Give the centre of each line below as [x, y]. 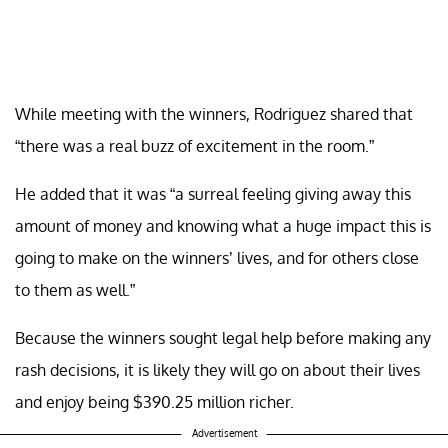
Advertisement [224, 433]
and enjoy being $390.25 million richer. [154, 402]
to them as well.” [75, 290]
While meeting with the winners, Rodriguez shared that [214, 114]
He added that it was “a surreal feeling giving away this [213, 194]
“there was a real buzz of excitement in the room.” [194, 146]
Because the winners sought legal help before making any [223, 338]
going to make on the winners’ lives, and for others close [217, 258]
